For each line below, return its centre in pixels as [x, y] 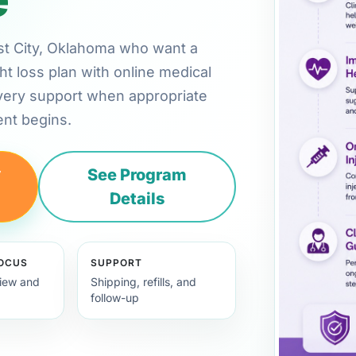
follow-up [115, 297]
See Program [137, 174]
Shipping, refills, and [144, 281]
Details [137, 198]
